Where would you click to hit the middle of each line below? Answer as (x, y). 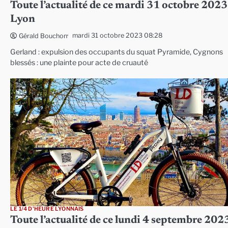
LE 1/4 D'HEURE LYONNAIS (47, 209)
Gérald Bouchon (43, 36)
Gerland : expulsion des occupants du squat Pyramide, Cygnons (117, 52)
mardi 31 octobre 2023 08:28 (117, 36)
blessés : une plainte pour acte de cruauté (79, 62)
